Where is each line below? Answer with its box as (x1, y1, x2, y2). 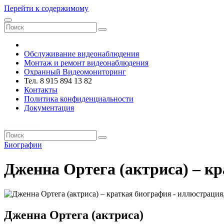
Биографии (4, 140, 42, 149)
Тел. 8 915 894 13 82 (24, 76, 92, 85)
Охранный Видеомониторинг (24, 67, 126, 76)
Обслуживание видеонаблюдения (24, 49, 139, 58)
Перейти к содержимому (4, 4, 88, 12)
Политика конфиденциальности (24, 94, 133, 103)
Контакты (24, 85, 57, 94)
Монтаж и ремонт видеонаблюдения (24, 58, 148, 67)
